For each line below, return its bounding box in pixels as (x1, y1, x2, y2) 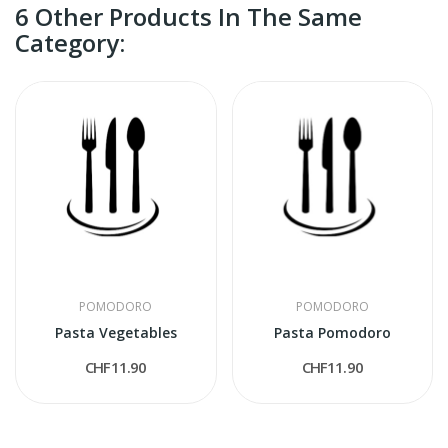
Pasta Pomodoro (273, 323, 391, 343)
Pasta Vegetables (54, 323, 177, 343)
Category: (15, 25, 125, 59)
